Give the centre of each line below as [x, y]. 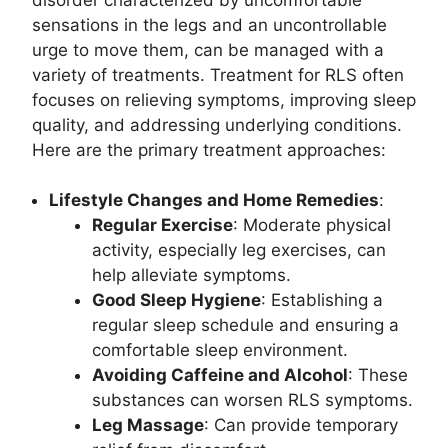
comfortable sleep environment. [219, 350]
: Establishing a [321, 300]
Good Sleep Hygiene [176, 300]
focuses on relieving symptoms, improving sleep [224, 99]
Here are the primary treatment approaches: [209, 149]
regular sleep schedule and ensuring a [245, 325]
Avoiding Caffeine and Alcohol [219, 375]
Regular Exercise [162, 225]
